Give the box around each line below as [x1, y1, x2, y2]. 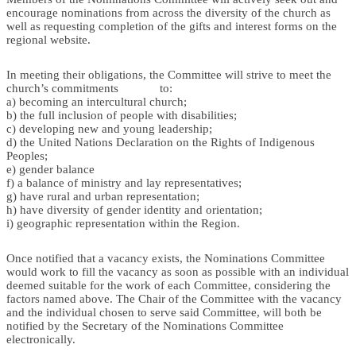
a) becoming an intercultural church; [6, 95, 187, 109]
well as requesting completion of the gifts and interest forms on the [6, 20, 337, 33]
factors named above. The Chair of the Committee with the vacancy [6, 292, 342, 306]
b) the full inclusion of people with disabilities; [6, 109, 237, 122]
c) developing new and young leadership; [6, 122, 212, 136]
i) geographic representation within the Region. [6, 217, 240, 230]
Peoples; [6, 149, 48, 163]
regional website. [6, 33, 91, 47]
